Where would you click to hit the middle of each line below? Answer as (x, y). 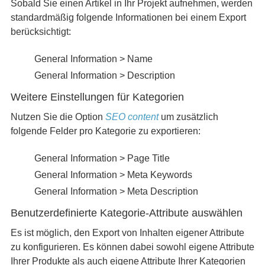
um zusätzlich (188, 117)
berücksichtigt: (41, 32)
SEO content (132, 117)
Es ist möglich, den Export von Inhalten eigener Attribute (127, 233)
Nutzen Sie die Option (58, 117)
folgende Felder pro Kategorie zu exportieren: (105, 131)
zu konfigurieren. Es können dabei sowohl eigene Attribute (132, 247)
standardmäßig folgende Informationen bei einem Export (128, 17)
